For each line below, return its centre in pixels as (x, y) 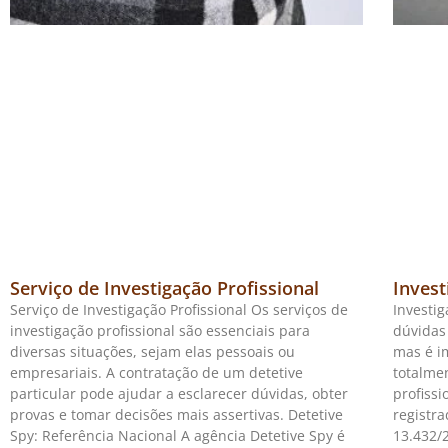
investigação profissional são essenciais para (160, 330)
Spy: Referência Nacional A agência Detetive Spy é (177, 435)
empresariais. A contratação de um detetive (156, 372)
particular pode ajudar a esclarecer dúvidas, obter (179, 393)
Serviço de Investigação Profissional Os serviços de (179, 309)
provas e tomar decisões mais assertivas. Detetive (176, 414)
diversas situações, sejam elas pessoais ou (152, 351)
